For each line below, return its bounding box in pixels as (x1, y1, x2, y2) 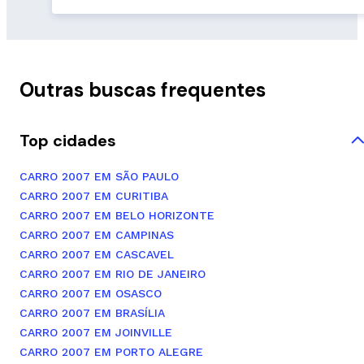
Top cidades (19, 129, 116, 151)
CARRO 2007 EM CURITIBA (19, 188, 168, 202)
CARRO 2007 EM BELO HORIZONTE (19, 208, 214, 222)
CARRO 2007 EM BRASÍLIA (19, 305, 165, 319)
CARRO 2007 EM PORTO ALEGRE (19, 344, 203, 358)
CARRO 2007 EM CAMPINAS (19, 227, 174, 241)
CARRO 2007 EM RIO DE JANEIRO (19, 266, 206, 280)
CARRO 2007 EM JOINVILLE (19, 325, 172, 339)
